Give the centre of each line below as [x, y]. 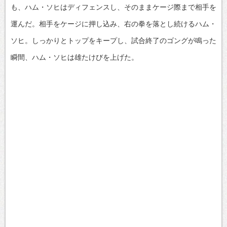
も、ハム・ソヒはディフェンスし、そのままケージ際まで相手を [113, 7]
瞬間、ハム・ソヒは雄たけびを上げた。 [74, 57]
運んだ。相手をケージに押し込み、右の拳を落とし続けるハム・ [113, 24]
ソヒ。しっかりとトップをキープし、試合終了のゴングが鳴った [113, 40]
